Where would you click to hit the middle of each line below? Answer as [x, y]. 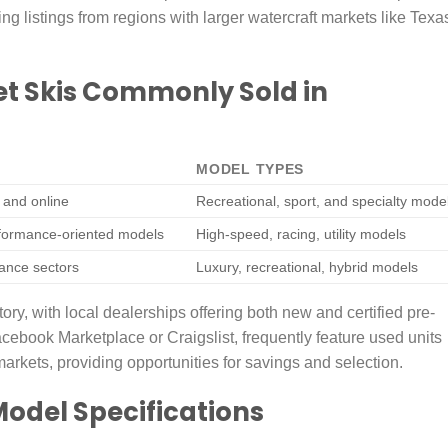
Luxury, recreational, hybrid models [307, 267]
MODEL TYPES [250, 169]
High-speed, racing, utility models [301, 234]
